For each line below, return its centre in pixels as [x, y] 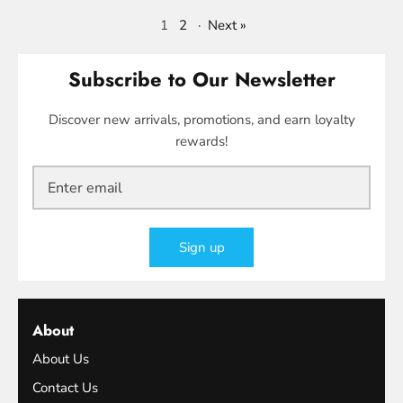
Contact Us [65, 387]
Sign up [201, 247]
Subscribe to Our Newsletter [201, 80]
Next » [227, 26]
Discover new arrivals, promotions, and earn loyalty [201, 120]
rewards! [201, 142]
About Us [61, 359]
